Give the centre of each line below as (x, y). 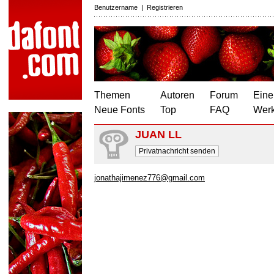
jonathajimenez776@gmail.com (150, 178)
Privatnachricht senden (177, 151)
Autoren (177, 95)
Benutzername (116, 7)
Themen (112, 95)
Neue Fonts (120, 110)
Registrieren (165, 7)
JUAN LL (158, 135)
